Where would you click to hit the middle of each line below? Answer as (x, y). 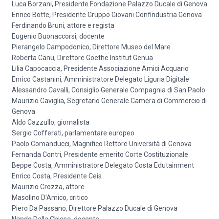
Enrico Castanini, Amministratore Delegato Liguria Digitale (100, 79)
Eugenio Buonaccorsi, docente (58, 36)
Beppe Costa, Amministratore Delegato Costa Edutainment (103, 165)
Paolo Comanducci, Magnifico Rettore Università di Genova (102, 144)
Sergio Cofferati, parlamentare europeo (73, 133)
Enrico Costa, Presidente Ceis (57, 176)
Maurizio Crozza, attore (48, 187)
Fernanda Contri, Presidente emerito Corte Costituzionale (100, 154)
